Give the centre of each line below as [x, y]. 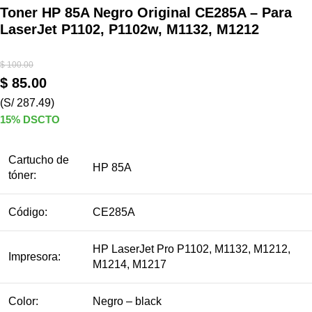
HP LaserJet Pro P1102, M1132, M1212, [192, 249]
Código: [28, 212]
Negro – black [128, 302]
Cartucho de [39, 160]
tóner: [22, 175]
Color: [23, 302]
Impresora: [34, 257]
